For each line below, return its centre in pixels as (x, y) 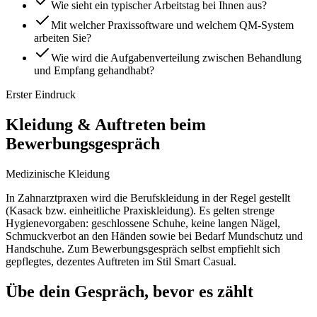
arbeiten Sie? (63, 38)
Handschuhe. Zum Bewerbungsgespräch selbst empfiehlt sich (143, 248)
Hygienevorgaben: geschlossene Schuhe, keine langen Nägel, (143, 223)
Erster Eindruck (41, 95)
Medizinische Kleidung (58, 173)
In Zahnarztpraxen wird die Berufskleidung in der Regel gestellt (148, 197)
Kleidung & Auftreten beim (106, 125)
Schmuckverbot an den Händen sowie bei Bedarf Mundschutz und (154, 236)
